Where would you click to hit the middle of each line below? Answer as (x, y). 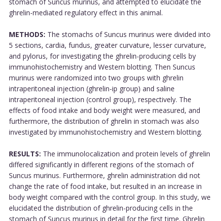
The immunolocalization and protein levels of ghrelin (125, 153)
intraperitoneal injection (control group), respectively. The (100, 99)
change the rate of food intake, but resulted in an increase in (105, 186)
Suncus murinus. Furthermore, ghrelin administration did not (104, 175)
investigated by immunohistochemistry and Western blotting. (105, 132)
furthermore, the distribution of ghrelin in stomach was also (104, 121)
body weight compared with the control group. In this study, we (110, 197)
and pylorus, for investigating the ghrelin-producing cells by (102, 56)
